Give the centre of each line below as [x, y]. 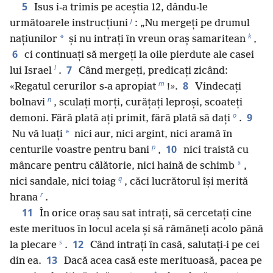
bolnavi [27, 102]
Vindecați [217, 87]
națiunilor [34, 39]
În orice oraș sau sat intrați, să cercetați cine [144, 213]
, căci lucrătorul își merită [186, 182]
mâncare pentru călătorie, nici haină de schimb [122, 166]
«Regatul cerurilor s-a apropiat [83, 87]
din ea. [26, 261]
